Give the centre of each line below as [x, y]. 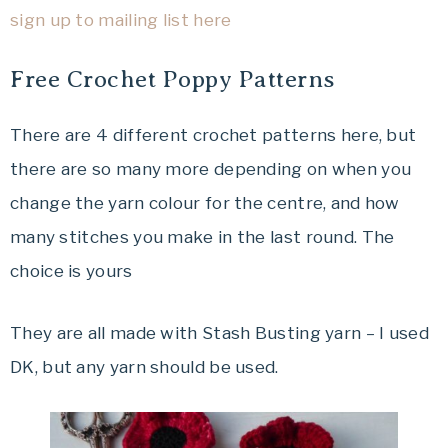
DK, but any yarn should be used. [144, 367]
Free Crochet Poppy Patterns [172, 79]
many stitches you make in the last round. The [202, 237]
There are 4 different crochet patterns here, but [213, 135]
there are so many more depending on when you [211, 169]
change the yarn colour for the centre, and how [205, 203]
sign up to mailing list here [121, 20]
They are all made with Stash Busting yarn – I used [219, 333]
